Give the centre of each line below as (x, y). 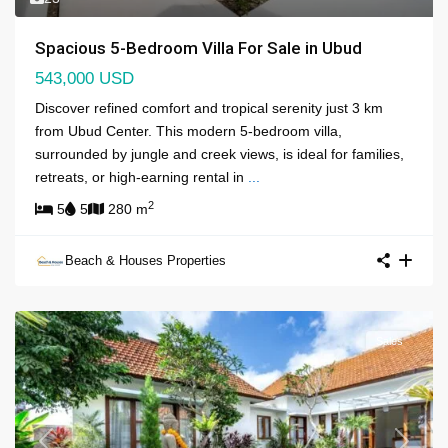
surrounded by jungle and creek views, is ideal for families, (219, 153)
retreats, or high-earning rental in (141, 176)
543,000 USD (84, 78)
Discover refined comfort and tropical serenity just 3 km (209, 107)
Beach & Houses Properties (145, 260)
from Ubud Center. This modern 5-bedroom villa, (188, 130)
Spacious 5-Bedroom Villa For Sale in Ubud (198, 47)
